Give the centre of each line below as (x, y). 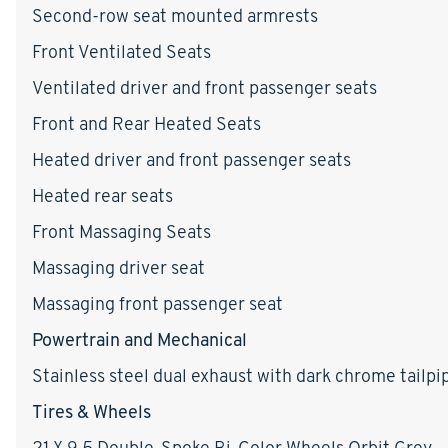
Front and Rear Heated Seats (146, 123)
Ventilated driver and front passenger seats (204, 87)
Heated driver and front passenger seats (191, 159)
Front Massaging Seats (121, 231)
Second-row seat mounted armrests (175, 15)
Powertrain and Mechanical (139, 339)
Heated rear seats (102, 195)
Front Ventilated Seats (121, 51)
